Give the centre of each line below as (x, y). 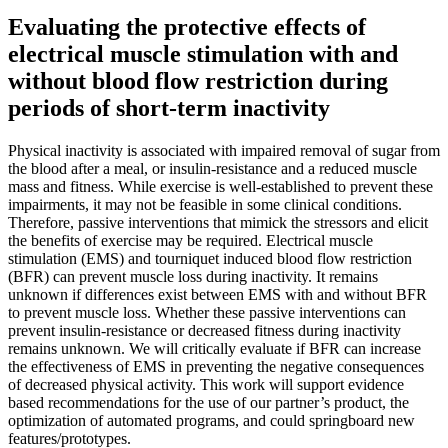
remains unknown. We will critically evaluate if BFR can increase (214, 348)
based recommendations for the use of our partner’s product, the (208, 402)
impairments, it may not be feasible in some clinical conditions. (205, 204)
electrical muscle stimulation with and (203, 53)
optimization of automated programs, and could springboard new (211, 420)
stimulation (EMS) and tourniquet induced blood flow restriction (210, 258)
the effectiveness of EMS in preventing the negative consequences (216, 366)
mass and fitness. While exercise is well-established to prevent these (220, 186)
